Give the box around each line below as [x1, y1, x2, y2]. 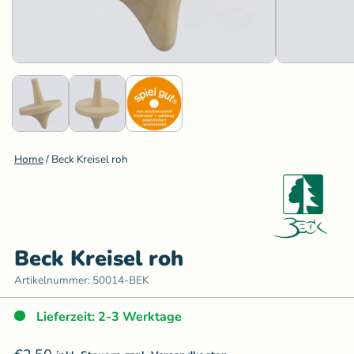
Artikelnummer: [14, 273, 92, 288]
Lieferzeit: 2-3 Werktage [36, 308, 182, 326]
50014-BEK [92, 273, 149, 288]
